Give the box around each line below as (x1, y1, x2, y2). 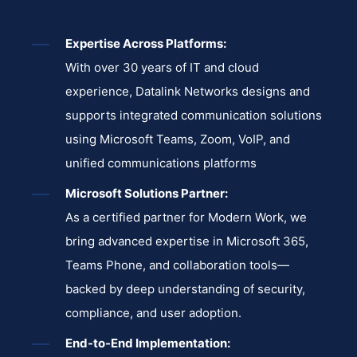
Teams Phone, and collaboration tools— (65, 257, 289, 273)
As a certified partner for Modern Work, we (65, 209, 307, 225)
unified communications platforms (65, 155, 260, 171)
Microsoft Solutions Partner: (65, 185, 228, 201)
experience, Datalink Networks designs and (65, 83, 310, 99)
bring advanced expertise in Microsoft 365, (65, 233, 308, 249)
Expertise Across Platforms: (65, 35, 226, 51)
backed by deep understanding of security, (65, 280, 305, 296)
